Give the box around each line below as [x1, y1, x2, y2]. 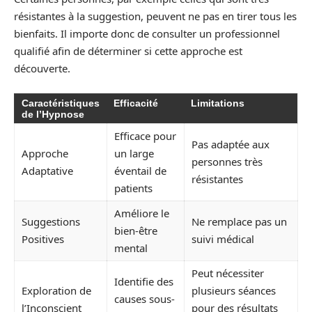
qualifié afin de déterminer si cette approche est [14, 44, 242, 58]
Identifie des [114, 274, 173, 288]
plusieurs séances [192, 283, 276, 297]
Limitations [191, 97, 244, 109]
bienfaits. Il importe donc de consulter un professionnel [14, 26, 280, 41]
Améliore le [114, 205, 169, 220]
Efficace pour [114, 128, 176, 143]
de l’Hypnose [22, 108, 84, 120]
